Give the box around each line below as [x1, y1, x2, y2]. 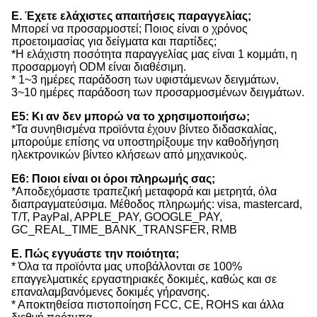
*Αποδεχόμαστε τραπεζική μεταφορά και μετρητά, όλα [11, 185, 277, 197]
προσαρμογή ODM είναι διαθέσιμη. [11, 60, 186, 73]
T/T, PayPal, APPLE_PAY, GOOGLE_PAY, [11, 210, 222, 223]
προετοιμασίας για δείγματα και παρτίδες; [11, 35, 217, 47]
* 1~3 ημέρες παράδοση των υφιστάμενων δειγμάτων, [11, 73, 279, 86]
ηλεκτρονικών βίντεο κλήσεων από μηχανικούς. [11, 148, 247, 161]
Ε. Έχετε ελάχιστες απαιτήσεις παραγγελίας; [11, 9, 251, 22]
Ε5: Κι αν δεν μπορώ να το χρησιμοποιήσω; [11, 110, 250, 122]
